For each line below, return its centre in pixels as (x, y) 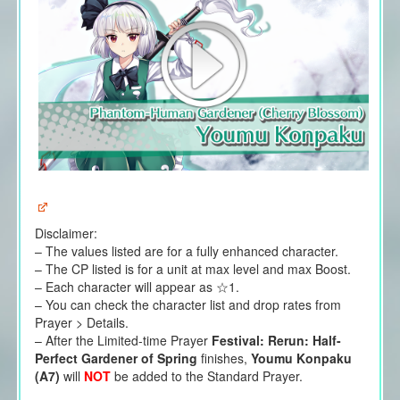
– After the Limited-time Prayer (123, 340)
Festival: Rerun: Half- (276, 340)
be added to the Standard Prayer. (208, 375)
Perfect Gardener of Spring (116, 358)
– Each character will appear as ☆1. (137, 286)
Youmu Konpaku (301, 358)
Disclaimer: (66, 233)
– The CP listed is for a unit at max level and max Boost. (192, 268)
